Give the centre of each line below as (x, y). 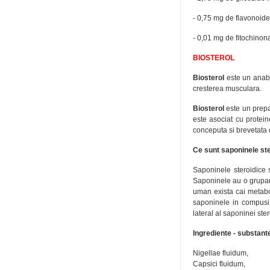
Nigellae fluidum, (221, 253)
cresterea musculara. (227, 89)
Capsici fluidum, (219, 264)
